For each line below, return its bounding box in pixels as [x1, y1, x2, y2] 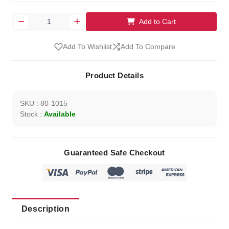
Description [21, 203, 70, 213]
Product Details [85, 71, 144, 80]
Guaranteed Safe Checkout [64, 148, 165, 157]
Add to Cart [139, 17, 176, 26]
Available [43, 110, 76, 119]
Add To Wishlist [62, 42, 112, 51]
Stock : [19, 110, 44, 119]
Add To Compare [120, 42, 175, 51]
